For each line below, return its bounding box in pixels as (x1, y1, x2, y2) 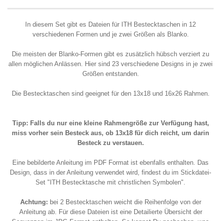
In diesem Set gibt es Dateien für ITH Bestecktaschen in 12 (25, 21, 196, 28)
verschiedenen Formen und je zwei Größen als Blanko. (32, 31, 189, 38)
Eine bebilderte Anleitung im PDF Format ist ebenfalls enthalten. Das (12, 159, 209, 166)
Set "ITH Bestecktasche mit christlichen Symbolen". (36, 179, 185, 186)
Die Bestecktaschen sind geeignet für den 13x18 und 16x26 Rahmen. (11, 90, 210, 97)
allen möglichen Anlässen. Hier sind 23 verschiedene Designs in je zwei (8, 60, 213, 68)
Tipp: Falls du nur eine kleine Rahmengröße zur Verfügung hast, (12, 119, 209, 127)
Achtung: (20, 198, 48, 206)
